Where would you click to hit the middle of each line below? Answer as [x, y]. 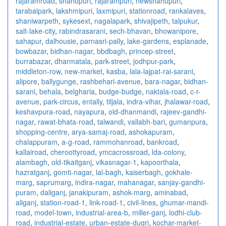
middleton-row [38, 71]
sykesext [76, 20]
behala [50, 91]
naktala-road [166, 91]
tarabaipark [34, 10]
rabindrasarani [82, 31]
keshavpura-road [43, 111]
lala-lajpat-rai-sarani [161, 71]
